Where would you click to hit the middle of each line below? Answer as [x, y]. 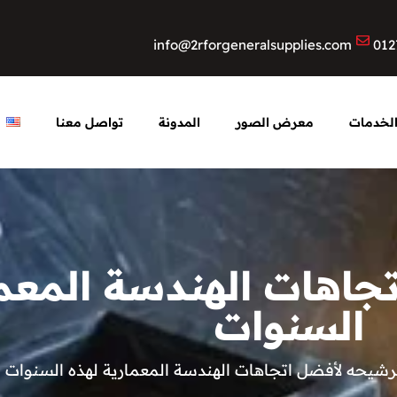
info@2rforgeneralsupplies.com [253, 45]
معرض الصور [274, 122]
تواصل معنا [89, 122]
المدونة [179, 122]
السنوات [289, 325]
